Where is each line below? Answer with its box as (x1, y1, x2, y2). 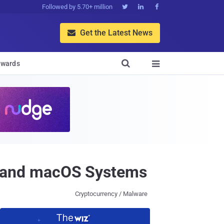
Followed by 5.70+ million (42, 3, 112, 10)
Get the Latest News (78, 27, 152, 37)
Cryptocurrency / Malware (75, 190, 147, 197)
